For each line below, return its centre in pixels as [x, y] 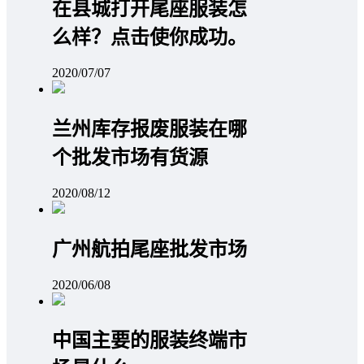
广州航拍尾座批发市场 [149, 249]
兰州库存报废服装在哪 [149, 129]
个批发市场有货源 [130, 157]
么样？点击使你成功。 [149, 38]
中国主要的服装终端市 [149, 341]
